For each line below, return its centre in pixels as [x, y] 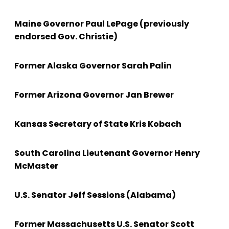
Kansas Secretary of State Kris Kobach [98, 124]
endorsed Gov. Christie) [66, 37]
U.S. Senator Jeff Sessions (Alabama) [95, 195]
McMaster [36, 166]
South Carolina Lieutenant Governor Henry [107, 153]
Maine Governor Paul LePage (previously [102, 24]
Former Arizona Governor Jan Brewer [94, 95]
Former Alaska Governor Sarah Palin [93, 66]
